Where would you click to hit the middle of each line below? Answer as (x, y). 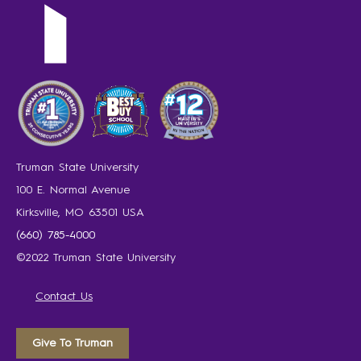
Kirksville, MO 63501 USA (80, 213)
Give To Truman (73, 344)
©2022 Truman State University (96, 258)
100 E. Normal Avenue (73, 191)
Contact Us (64, 297)
